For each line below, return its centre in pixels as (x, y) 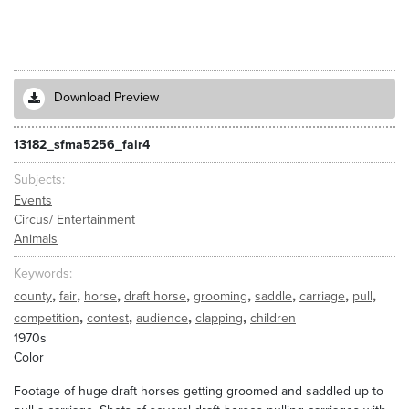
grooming (220, 296)
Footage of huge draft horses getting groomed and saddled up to (199, 391)
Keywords (42, 274)
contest (108, 318)
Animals (36, 238)
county (33, 296)
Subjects (38, 179)
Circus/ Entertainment (74, 219)
